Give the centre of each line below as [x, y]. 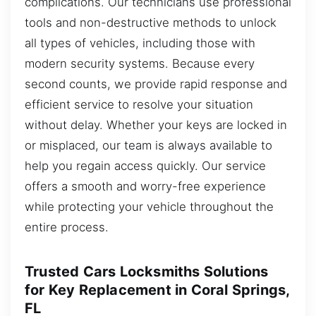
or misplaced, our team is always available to [148, 145]
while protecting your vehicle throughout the [149, 206]
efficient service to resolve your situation [139, 104]
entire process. [67, 227]
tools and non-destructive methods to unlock [151, 22]
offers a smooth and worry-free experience [145, 186]
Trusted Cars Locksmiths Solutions [147, 272]
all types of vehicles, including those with [140, 43]
